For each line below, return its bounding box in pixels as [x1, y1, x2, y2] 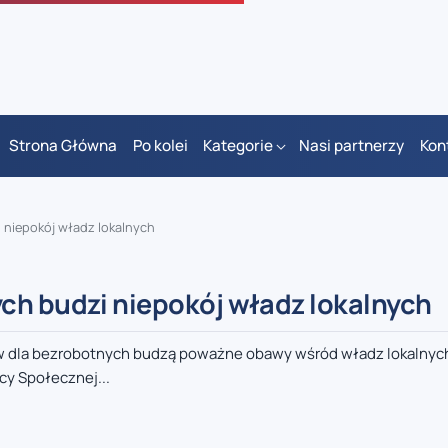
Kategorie [203, 135, 273, 157]
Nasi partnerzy [299, 135, 405, 157]
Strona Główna [9, 135, 118, 157]
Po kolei [132, 135, 188, 157]
